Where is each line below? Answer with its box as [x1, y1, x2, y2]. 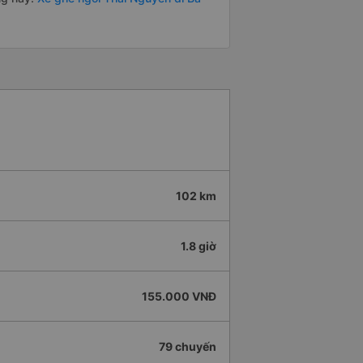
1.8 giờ [181, 239, 216, 254]
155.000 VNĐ [142, 289, 216, 304]
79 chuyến [159, 340, 216, 354]
